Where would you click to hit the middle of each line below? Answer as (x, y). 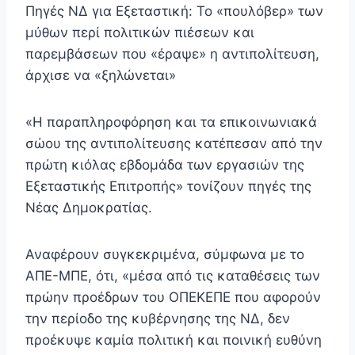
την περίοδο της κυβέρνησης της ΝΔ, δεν (158, 319)
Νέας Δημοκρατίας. (89, 208)
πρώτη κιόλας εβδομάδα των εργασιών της (165, 165)
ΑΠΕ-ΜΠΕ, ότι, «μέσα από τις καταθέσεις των (173, 276)
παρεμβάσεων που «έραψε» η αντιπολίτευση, (172, 54)
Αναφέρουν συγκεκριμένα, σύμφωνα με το (165, 255)
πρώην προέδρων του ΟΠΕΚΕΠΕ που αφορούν (173, 298)
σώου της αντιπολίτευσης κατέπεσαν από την (174, 144)
